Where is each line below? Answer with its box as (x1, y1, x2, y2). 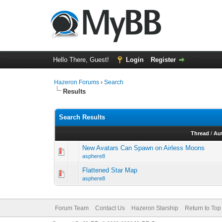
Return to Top (184, 205, 221, 212)
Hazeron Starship (131, 205, 178, 212)
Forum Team (55, 205, 89, 212)
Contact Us (95, 205, 125, 212)
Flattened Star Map (82, 166, 138, 174)
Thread (191, 130, 210, 136)
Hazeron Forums (54, 79, 100, 86)
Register (150, 56, 176, 63)
